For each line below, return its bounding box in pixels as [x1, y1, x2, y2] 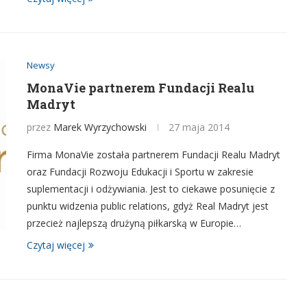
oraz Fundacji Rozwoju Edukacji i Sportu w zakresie [27, 165, 254, 178]
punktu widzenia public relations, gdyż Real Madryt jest [27, 199, 269, 212]
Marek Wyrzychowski [53, 121, 147, 134]
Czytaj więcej [27, 238, 85, 251]
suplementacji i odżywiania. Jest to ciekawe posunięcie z [27, 182, 275, 195]
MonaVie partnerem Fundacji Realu [27, 79, 254, 96]
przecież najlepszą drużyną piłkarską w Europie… [27, 217, 241, 230]
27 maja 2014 [169, 121, 230, 134]
